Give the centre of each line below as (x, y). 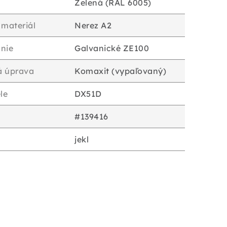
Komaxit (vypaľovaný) (120, 71)
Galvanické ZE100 (112, 48)
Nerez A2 (93, 25)
